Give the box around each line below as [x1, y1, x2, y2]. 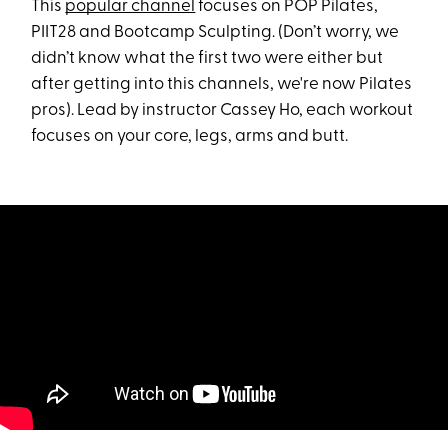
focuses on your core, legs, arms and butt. [31, 128, 349, 145]
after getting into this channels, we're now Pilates [31, 76, 413, 93]
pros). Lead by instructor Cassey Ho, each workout [31, 102, 414, 119]
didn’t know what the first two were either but [31, 50, 384, 67]
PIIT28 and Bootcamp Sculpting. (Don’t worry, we [31, 24, 400, 41]
